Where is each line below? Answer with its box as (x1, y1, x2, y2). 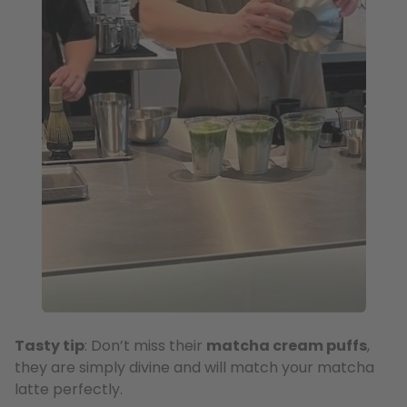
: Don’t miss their (84, 335, 206, 357)
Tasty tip (15, 335, 84, 357)
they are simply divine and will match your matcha (15, 357, 374, 379)
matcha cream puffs (206, 335, 367, 357)
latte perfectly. (15, 379, 123, 401)
